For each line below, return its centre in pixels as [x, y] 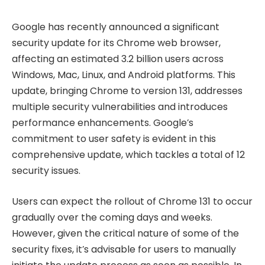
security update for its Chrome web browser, [116, 43]
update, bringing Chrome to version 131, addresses [127, 91]
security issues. [46, 171]
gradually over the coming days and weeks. [112, 217]
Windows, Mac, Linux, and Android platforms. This [124, 75]
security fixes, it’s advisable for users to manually [124, 249]
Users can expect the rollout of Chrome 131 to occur [132, 201]
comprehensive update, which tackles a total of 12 [128, 155]
